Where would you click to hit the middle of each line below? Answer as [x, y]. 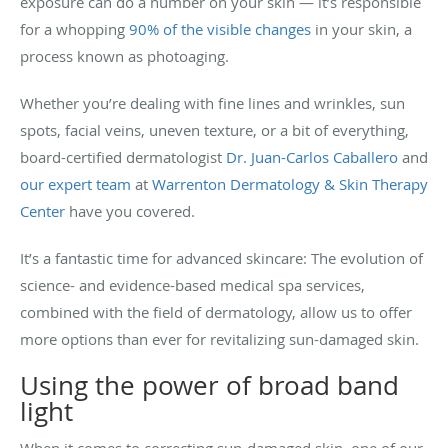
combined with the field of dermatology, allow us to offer [216, 311]
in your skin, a [361, 28]
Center [42, 210]
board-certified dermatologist [123, 156]
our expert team [75, 183]
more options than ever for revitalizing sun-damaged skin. [219, 338]
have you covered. [130, 210]
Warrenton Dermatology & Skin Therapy [290, 183]
